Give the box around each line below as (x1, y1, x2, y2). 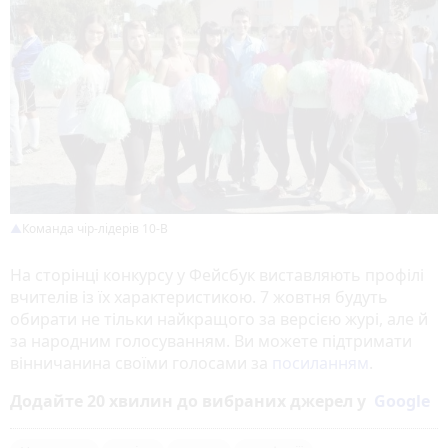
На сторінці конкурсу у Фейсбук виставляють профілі (10, 264, 424, 287)
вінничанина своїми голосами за (10, 352, 272, 375)
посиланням (272, 352, 369, 375)
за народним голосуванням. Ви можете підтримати (10, 330, 412, 353)
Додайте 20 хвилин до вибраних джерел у (10, 390, 374, 413)
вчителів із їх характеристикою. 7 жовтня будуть (10, 286, 388, 309)
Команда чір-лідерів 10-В (22, 220, 168, 238)
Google (374, 390, 430, 413)
